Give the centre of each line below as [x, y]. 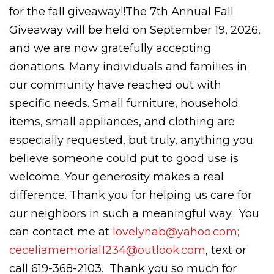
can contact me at [61, 231]
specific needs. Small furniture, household [124, 103]
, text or [226, 250]
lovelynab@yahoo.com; [176, 231]
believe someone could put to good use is [124, 158]
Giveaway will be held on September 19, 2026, [135, 30]
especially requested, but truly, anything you [131, 140]
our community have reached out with [115, 85]
